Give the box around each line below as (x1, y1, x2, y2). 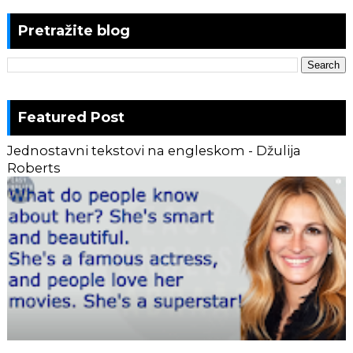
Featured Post (17, 108, 124, 126)
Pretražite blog (17, 21, 130, 39)
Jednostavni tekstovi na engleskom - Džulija (6, 142, 301, 158)
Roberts (6, 159, 61, 176)
